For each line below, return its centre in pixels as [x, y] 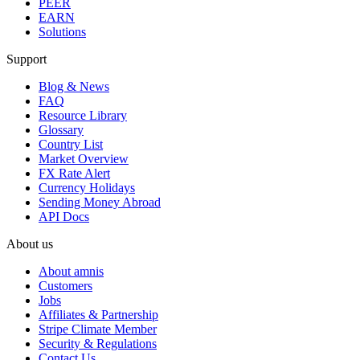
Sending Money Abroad [100, 202]
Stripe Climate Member [98, 329]
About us [30, 243]
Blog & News [74, 86]
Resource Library [83, 115]
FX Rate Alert [74, 173]
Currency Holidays [87, 187]
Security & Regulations [98, 343]
